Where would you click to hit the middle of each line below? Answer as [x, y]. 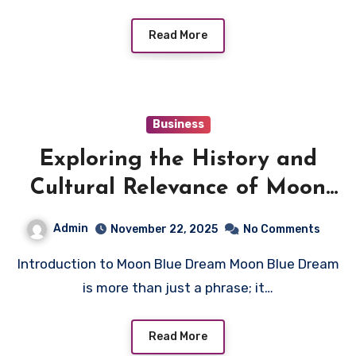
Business [178, 124]
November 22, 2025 [164, 229]
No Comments [282, 229]
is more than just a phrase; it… [178, 287]
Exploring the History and [178, 159]
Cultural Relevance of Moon [178, 188]
